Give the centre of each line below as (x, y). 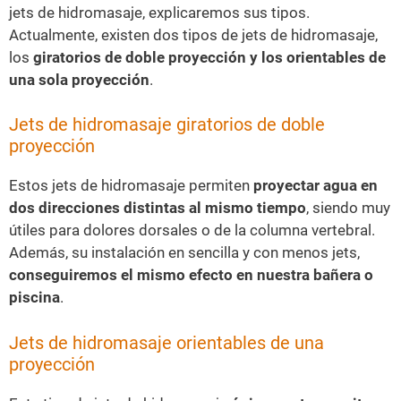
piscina (34, 297)
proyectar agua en (316, 185)
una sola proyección (79, 79)
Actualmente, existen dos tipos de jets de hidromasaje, (193, 34)
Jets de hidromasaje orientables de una (166, 342)
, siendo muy (348, 208)
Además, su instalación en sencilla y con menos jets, (184, 252)
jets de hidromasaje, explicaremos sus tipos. (159, 12)
